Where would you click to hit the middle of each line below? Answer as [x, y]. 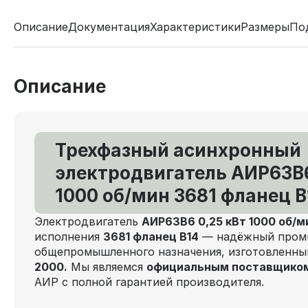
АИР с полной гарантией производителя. [149, 282]
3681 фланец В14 [151, 236]
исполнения [69, 236]
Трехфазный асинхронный [178, 150]
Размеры [265, 27]
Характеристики [195, 27]
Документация [109, 27]
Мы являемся [107, 267]
